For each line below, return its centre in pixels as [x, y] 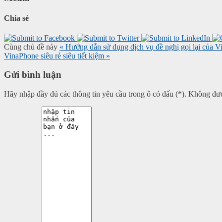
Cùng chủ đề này [31, 47]
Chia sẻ [16, 18]
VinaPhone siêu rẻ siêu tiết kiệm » [57, 55]
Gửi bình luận [33, 75]
